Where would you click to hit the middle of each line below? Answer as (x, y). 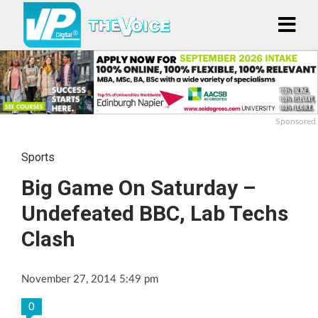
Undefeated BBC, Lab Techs (155, 213)
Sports (38, 157)
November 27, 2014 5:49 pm (90, 279)
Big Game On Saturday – (138, 187)
